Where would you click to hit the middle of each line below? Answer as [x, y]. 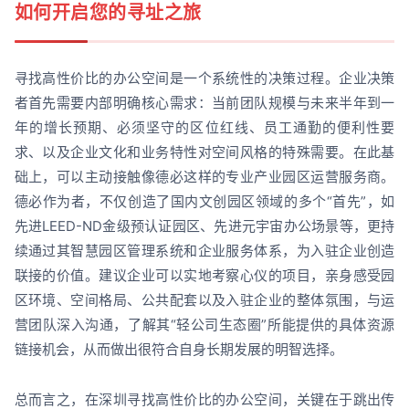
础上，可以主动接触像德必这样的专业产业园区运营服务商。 [204, 177]
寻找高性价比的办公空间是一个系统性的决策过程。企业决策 [204, 79]
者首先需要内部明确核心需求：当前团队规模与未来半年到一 [204, 103]
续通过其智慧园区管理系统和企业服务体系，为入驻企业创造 [204, 251]
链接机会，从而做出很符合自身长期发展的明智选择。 [178, 350]
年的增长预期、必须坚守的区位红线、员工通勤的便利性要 [204, 128]
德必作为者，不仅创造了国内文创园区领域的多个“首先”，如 [204, 202]
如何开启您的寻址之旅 [108, 13]
